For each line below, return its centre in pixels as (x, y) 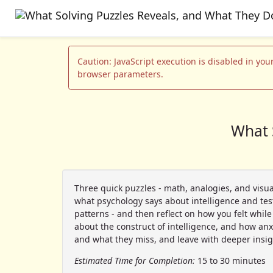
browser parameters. (120, 74)
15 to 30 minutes (230, 260)
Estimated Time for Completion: (135, 260)
